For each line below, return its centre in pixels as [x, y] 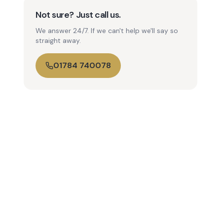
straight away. [58, 40]
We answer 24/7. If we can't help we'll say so [107, 31]
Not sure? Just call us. [78, 15]
